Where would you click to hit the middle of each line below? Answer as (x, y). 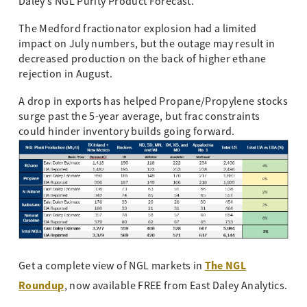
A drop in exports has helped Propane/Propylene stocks (153, 101)
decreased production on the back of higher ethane (143, 59)
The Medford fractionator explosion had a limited (138, 28)
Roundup (41, 286)
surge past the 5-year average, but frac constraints (139, 116)
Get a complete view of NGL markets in (112, 266)
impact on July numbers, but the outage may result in (147, 44)
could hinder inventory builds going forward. (127, 131)
